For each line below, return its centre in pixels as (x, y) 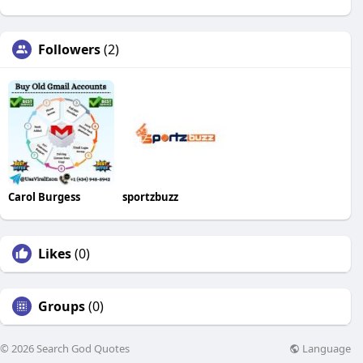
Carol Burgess (44, 197)
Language (325, 348)
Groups (62, 307)
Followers (69, 50)
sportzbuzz (150, 197)
